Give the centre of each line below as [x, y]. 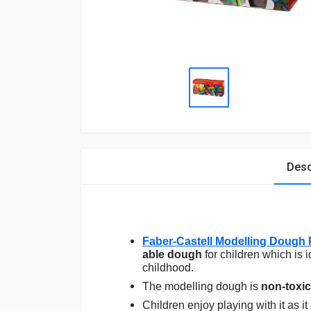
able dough [172, 254]
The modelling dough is [202, 286]
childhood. [168, 267]
